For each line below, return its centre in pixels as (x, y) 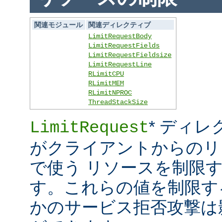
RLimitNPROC (110, 93)
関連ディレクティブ (120, 25)
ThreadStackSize (118, 102)
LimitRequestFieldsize (130, 55)
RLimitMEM (106, 83)
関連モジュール (59, 25)
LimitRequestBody (120, 36)
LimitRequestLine (120, 65)
